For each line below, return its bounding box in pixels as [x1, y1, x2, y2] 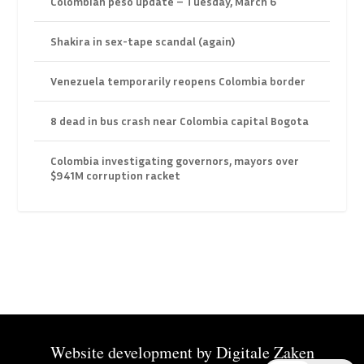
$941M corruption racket [50, 168, 181, 183]
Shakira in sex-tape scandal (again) [50, 34, 236, 49]
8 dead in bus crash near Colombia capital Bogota [50, 114, 310, 128]
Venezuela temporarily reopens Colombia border [50, 74, 306, 89]
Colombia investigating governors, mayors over [50, 154, 300, 168]
